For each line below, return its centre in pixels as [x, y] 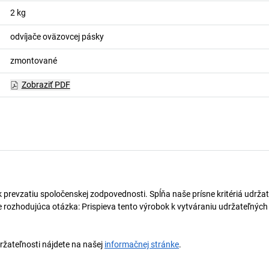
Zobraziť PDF [46, 85]
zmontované [33, 61]
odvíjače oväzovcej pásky [57, 37]
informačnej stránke [142, 244]
